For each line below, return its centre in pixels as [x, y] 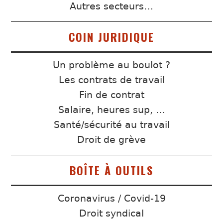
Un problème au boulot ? [111, 65]
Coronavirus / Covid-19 [111, 198]
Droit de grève [111, 139]
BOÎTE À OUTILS [111, 170]
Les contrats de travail [111, 80]
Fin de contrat [111, 95]
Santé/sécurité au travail [111, 124]
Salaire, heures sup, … [111, 110]
